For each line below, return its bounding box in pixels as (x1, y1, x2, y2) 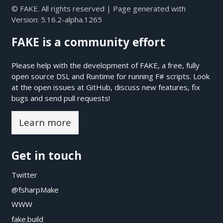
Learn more (18, 116, 71, 129)
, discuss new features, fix (110, 82, 200, 92)
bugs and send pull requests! (11, 93, 110, 103)
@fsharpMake (11, 184, 59, 195)
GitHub (86, 82, 111, 92)
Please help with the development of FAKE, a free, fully (11, 60, 200, 70)
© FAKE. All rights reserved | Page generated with (11, 3, 186, 13)
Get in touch (11, 148, 82, 163)
